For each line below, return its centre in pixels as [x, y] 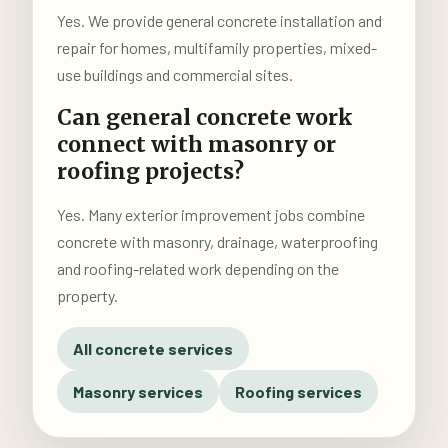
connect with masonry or [196, 144]
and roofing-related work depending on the [198, 268]
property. [87, 295]
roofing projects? [150, 171]
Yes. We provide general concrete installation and [219, 20]
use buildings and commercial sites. [175, 74]
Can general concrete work [205, 117]
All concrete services [153, 348]
